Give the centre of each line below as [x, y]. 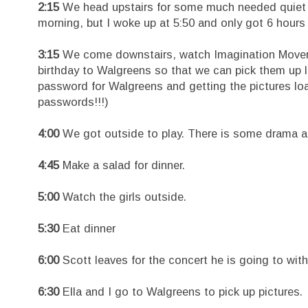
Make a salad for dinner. [122, 165]
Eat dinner [87, 228]
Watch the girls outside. [123, 196]
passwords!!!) [73, 101]
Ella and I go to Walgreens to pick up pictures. [181, 291]
